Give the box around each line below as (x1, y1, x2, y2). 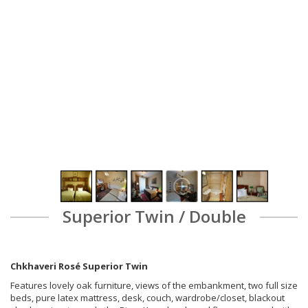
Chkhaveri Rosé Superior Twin (10, 260, 148, 273)
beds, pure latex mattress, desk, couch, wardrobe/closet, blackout (10, 291, 285, 305)
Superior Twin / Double (62, 205, 246, 228)
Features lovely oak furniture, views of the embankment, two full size (10, 279, 298, 292)
